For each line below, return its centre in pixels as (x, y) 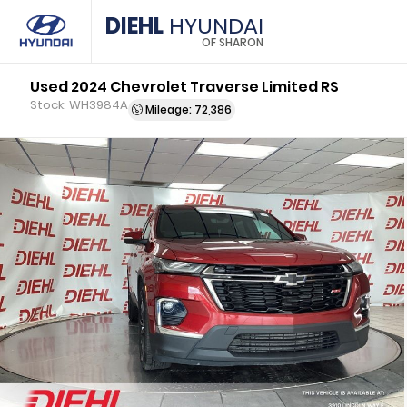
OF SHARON (233, 42)
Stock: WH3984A (79, 105)
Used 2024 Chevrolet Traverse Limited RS (185, 87)
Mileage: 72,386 (188, 109)
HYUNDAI (213, 26)
